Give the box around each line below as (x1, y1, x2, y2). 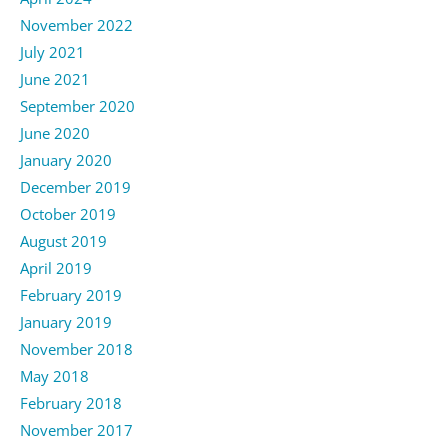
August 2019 (20, 230, 107, 251)
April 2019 (20, 257, 92, 278)
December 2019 (20, 176, 131, 197)
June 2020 (20, 122, 90, 143)
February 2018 (20, 392, 122, 413)
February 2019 (20, 284, 122, 305)
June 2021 (20, 68, 90, 89)
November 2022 (20, 14, 133, 35)
